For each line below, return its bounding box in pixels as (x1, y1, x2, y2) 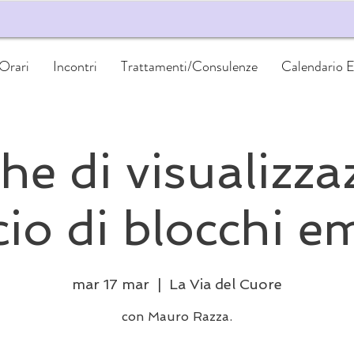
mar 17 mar (72, 276, 149, 292)
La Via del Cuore (169, 276, 282, 292)
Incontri (53, 56, 98, 77)
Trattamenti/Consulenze (121, 56, 258, 77)
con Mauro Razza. (122, 309, 232, 324)
